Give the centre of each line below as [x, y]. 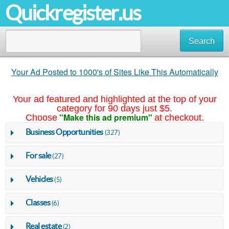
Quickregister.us [73, 13]
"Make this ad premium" [106, 117]
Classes [38, 202]
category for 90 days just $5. [114, 108]
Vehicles [39, 179]
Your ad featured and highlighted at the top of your [114, 99]
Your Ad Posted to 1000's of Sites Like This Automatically [114, 72]
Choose [41, 118]
